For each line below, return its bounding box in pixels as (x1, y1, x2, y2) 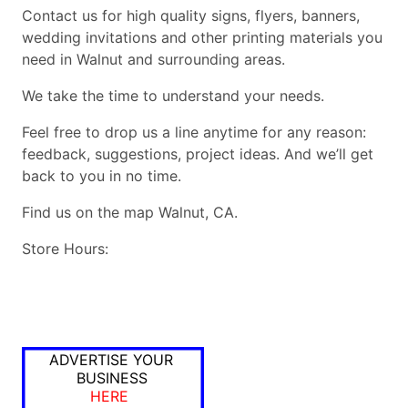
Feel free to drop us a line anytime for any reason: (22, 123, 366, 142)
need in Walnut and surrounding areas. (22, 50, 285, 69)
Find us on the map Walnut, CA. (22, 203, 238, 222)
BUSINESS (76, 369, 148, 388)
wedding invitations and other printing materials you (22, 28, 382, 47)
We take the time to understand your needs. (22, 87, 324, 106)
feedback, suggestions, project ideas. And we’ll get (22, 145, 373, 164)
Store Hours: (22, 240, 108, 259)
